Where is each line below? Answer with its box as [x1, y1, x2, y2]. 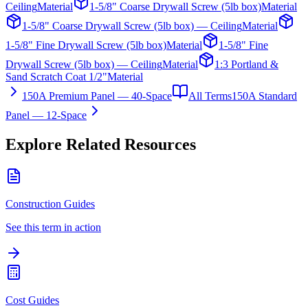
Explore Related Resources [5, 135, 196, 153]
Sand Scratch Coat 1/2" [5, 70, 107, 82]
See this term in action [5, 221, 101, 233]
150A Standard [232, 89, 297, 102]
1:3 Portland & [214, 58, 278, 70]
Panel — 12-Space [5, 109, 87, 121]
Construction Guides [5, 197, 95, 210]
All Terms [188, 89, 232, 102]
